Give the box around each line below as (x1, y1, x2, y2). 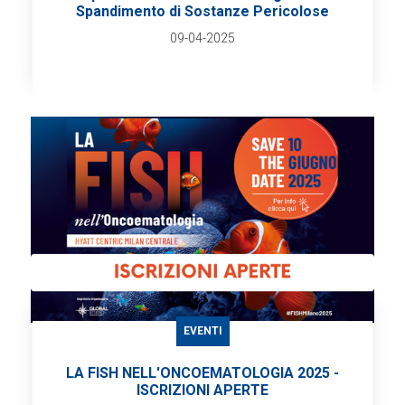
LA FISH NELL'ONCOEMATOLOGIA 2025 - (66, 364, 339, 382)
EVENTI (183, 325, 222, 338)
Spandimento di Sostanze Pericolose (76, 2, 329, 20)
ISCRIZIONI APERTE (137, 381, 268, 400)
